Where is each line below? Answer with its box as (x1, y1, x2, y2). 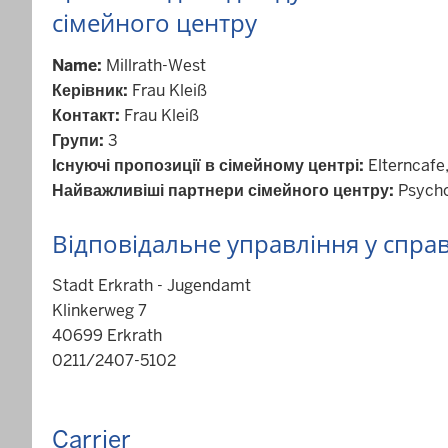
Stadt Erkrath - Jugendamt (52, 275, 251, 296)
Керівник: (52, 79, 132, 101)
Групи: (52, 129, 108, 151)
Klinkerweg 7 (52, 300, 147, 321)
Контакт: (52, 104, 124, 126)
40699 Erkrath (52, 325, 162, 346)
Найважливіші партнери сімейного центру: (52, 179, 398, 201)
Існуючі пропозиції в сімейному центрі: (52, 154, 368, 176)
